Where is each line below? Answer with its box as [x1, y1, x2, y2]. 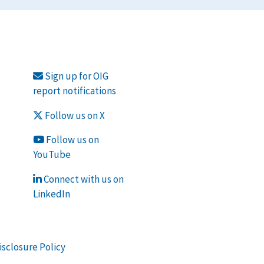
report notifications [32, 84, 116, 97]
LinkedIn [32, 187, 70, 201]
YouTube [32, 148, 71, 161]
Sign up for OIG [42, 69, 108, 82]
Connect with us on [41, 173, 124, 186]
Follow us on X [42, 108, 105, 122]
